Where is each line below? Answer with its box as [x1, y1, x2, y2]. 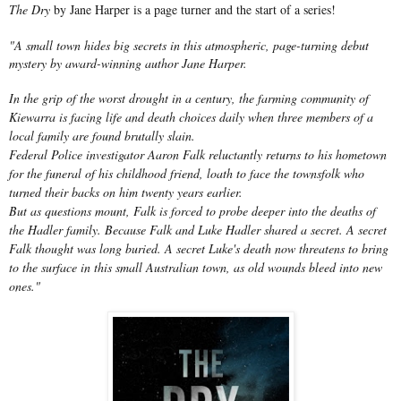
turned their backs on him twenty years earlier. [9, 183, 243, 200]
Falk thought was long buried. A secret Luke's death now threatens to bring [9, 239, 388, 257]
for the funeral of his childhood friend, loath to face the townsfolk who [9, 164, 364, 182]
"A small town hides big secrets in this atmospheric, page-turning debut [9, 36, 369, 54]
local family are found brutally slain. [9, 126, 195, 144]
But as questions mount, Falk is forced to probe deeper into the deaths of [9, 201, 376, 219]
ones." [9, 277, 40, 294]
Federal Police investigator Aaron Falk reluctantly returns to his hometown [9, 145, 387, 163]
